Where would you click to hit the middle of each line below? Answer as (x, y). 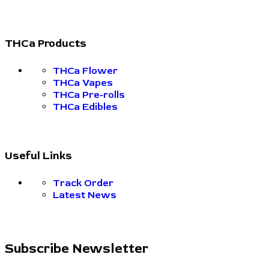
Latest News (85, 195)
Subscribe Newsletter (77, 249)
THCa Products (46, 44)
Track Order (83, 183)
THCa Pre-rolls (89, 95)
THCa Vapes (83, 83)
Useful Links (38, 156)
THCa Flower (85, 71)
